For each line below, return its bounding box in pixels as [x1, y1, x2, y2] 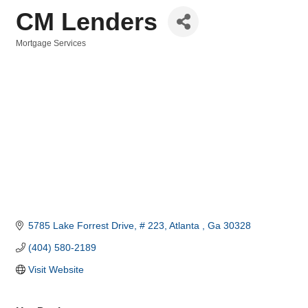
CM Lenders [16, 7, 157, 36]
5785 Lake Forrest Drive [27, 220, 134, 232]
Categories [15, 48, 58, 57]
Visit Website [27, 264, 84, 276]
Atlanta [168, 220, 202, 232]
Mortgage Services [16, 38, 86, 48]
